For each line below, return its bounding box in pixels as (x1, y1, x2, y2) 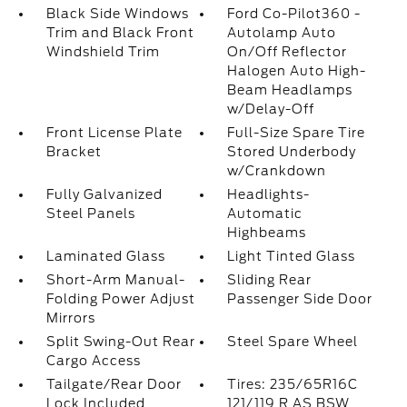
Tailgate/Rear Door (45, 377, 182, 392)
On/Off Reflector (227, 45, 348, 60)
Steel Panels (45, 206, 135, 222)
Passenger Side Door (227, 292, 373, 307)
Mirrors (45, 311, 95, 326)
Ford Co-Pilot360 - (227, 6, 362, 22)
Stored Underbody (227, 144, 357, 160)
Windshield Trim (45, 45, 160, 60)
